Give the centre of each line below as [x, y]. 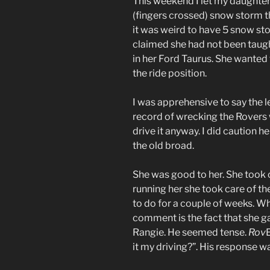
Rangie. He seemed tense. [190, 233]
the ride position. [170, 74]
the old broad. [163, 146]
